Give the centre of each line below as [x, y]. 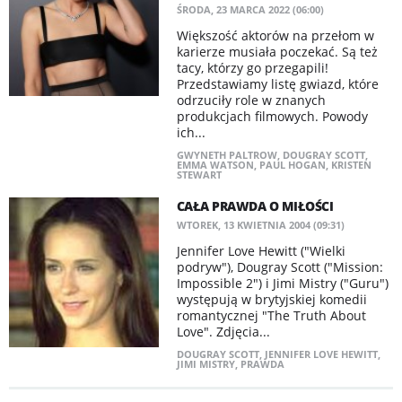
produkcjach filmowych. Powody [272, 116]
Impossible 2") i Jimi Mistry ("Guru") [282, 283]
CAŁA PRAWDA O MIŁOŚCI [255, 206]
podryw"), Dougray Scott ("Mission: [280, 267]
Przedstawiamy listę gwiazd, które [277, 84]
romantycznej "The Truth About [271, 315]
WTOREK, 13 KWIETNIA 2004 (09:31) [260, 225]
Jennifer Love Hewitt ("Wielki [261, 251]
